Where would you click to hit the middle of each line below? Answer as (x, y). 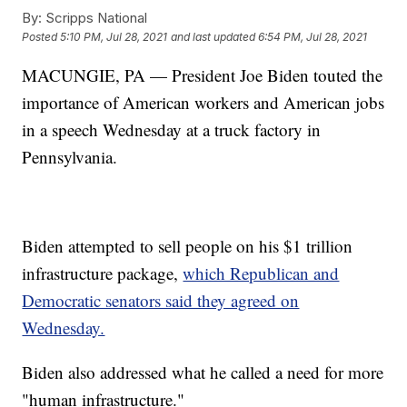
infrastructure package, (103, 273)
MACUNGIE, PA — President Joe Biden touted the (203, 74)
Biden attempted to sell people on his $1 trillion (188, 245)
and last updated (213, 36)
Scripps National (95, 17)
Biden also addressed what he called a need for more (203, 372)
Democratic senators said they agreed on (161, 300)
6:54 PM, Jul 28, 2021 (313, 36)
